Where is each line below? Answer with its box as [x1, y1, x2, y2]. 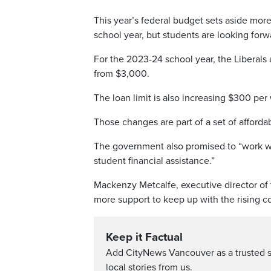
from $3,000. [94, 68, 149, 80]
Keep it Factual [106, 230, 183, 244]
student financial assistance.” [94, 155, 215, 168]
